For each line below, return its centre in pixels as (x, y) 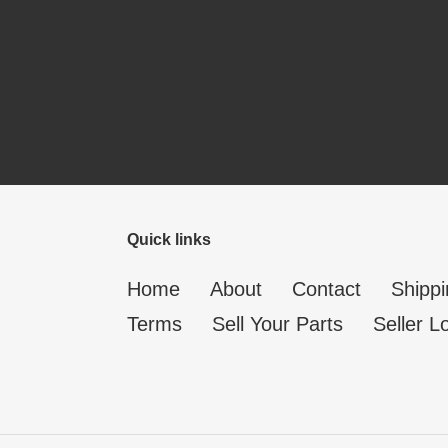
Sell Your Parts (277, 324)
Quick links (169, 240)
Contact (326, 289)
